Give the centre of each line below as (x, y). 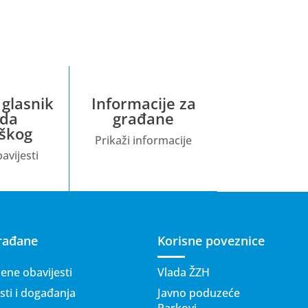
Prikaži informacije (143, 140)
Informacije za (143, 103)
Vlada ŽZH (184, 272)
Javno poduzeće (199, 293)
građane (143, 118)
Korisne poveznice (211, 240)
